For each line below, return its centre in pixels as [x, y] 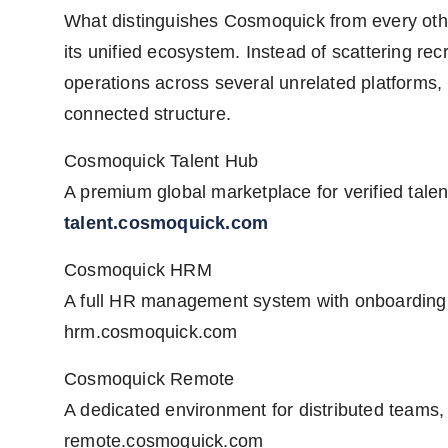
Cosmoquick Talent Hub [161, 161]
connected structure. [147, 114]
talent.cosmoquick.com [166, 223]
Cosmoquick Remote [149, 379]
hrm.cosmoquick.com [151, 332]
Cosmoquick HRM [138, 270]
